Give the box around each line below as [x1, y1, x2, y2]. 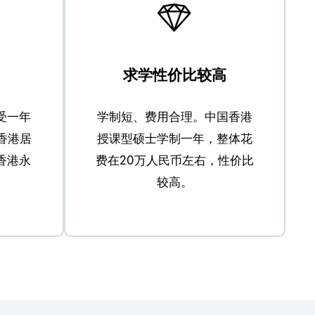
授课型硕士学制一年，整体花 [97, 131, 252, 146]
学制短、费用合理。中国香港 [97, 110, 252, 124]
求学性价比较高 [123, 66, 226, 84]
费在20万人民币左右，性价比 [96, 153, 254, 168]
